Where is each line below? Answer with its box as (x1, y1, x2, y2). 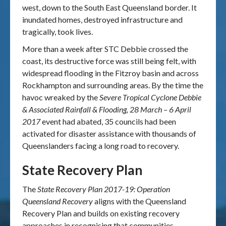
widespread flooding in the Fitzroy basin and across (22, 68, 199, 78)
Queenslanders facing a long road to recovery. (22, 141, 179, 150)
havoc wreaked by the (22, 92, 99, 102)
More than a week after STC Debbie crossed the (22, 44, 188, 53)
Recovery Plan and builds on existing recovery (22, 208, 180, 218)
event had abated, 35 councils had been (40, 117, 176, 126)
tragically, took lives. (22, 27, 93, 36)
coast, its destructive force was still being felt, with (22, 56, 196, 66)
